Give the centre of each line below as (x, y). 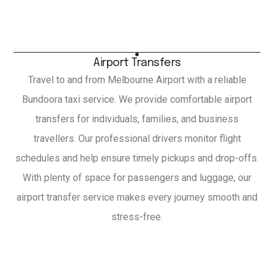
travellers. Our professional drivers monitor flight (137, 139)
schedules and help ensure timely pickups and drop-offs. (137, 158)
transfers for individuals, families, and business (137, 119)
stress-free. (137, 217)
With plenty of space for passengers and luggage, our (137, 178)
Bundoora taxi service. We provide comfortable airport (137, 100)
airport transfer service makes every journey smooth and (137, 198)
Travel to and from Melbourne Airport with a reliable (137, 80)
